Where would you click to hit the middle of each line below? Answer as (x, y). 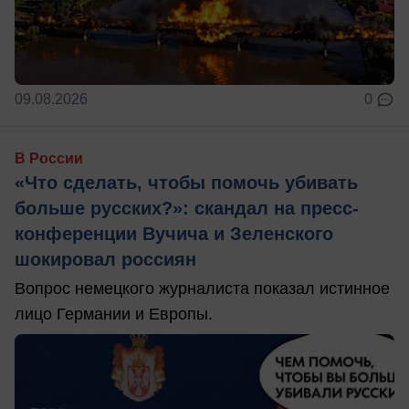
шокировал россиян (105, 260)
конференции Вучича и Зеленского (174, 234)
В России (49, 159)
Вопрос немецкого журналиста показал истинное (202, 289)
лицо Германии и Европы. (114, 315)
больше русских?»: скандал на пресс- (187, 209)
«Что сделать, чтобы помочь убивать (186, 183)
